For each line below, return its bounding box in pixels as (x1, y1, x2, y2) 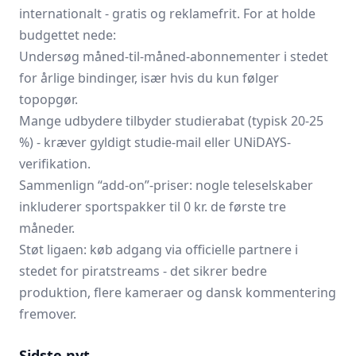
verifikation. (19, 155, 91, 172)
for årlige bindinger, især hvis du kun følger (19, 69, 279, 87)
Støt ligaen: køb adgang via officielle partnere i (19, 241, 298, 258)
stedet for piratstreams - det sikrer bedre (19, 262, 267, 280)
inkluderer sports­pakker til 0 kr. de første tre (19, 198, 286, 215)
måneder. (19, 219, 75, 237)
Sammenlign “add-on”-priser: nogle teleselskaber (19, 176, 313, 194)
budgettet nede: (19, 26, 116, 44)
